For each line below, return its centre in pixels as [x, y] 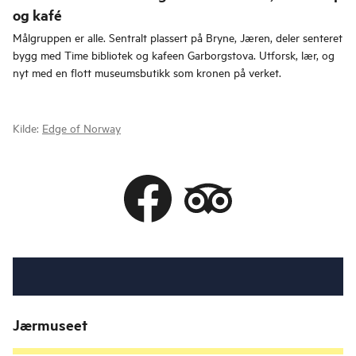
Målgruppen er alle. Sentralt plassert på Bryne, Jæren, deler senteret [178, 37]
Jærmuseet [50, 325]
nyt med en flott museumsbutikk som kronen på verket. [147, 72]
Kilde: [27, 128]
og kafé [37, 15]
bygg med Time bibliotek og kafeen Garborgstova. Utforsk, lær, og [174, 55]
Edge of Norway [81, 128]
